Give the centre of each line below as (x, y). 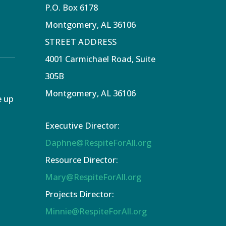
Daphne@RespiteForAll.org (98, 142)
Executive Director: (82, 125)
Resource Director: (82, 159)
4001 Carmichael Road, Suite (100, 59)
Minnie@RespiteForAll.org (96, 211)
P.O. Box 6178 (72, 8)
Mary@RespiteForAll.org (93, 177)
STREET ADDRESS (81, 42)
